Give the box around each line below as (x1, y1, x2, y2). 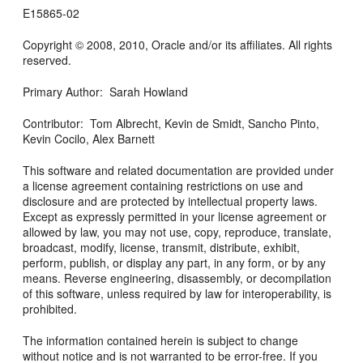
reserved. (23, 51, 72, 68)
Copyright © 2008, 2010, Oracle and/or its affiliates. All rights (23, 36, 333, 53)
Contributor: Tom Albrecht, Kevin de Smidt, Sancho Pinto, (23, 114, 320, 131)
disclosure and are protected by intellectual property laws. (23, 192, 318, 209)
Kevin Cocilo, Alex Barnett (23, 130, 156, 147)
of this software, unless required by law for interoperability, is (23, 284, 332, 301)
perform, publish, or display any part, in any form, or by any (23, 254, 327, 271)
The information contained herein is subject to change (23, 331, 299, 348)
